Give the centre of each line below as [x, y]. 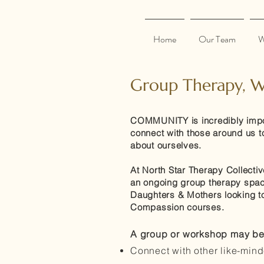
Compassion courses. [177, 207]
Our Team [217, 39]
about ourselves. [167, 145]
